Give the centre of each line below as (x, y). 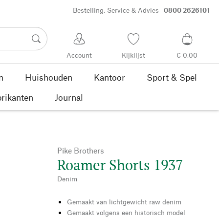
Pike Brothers (81, 150)
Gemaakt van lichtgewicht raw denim (124, 201)
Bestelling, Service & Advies (116, 10)
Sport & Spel (172, 77)
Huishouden (48, 77)
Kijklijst (133, 55)
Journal (69, 97)
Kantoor (109, 77)
